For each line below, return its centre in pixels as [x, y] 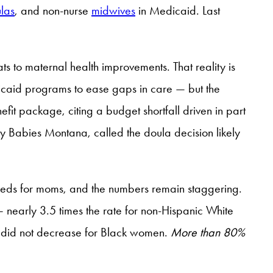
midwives [113, 10]
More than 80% [208, 232]
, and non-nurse [53, 10]
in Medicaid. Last [178, 10]
